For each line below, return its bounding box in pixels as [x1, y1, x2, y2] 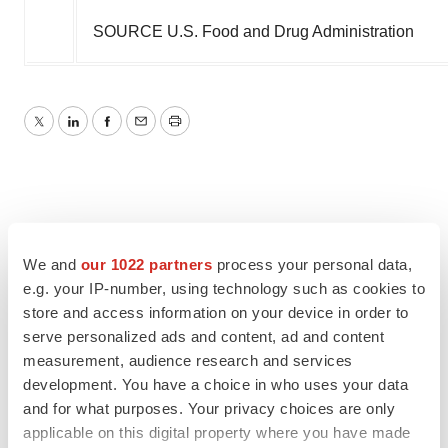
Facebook [105, 124, 177, 142]
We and [23, 255, 81, 273]
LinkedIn [71, 124, 133, 142]
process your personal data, [212, 255, 412, 273]
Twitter [37, 124, 85, 142]
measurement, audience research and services [23, 351, 353, 369]
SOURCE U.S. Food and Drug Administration [93, 23, 414, 40]
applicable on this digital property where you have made [23, 423, 411, 441]
